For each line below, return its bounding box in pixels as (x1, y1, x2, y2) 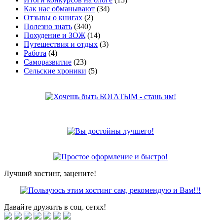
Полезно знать (24, 22, 72, 31)
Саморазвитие (24, 57, 72, 66)
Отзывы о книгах (24, 13, 82, 22)
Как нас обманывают (24, 4, 95, 13)
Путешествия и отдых (24, 39, 98, 48)
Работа (24, 48, 46, 57)
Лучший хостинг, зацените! (4, 169, 96, 178)
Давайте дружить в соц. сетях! (4, 202, 106, 211)
